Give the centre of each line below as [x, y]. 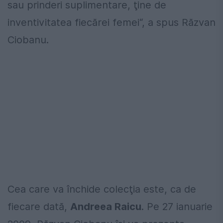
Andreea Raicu [106, 206]
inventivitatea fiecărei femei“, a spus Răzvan [111, 22]
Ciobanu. [28, 40]
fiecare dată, [39, 206]
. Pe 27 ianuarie [177, 206]
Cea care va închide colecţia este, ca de [102, 189]
